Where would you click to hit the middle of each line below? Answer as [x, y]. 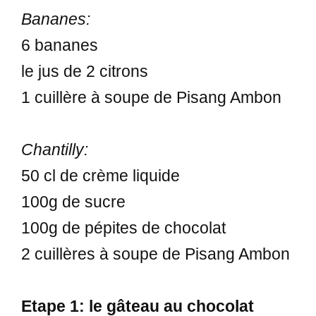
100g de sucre [73, 201]
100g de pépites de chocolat [123, 227]
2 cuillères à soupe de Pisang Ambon [156, 254]
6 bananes [60, 45]
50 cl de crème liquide [101, 175]
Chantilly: [55, 149]
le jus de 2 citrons [85, 71]
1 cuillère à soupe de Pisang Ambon [151, 97]
